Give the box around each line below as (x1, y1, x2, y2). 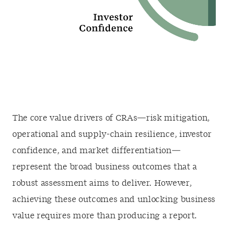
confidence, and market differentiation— (12, 147, 181, 155)
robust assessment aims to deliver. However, (12, 179, 192, 187)
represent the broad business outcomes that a (12, 163, 197, 171)
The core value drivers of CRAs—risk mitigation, (12, 114, 210, 122)
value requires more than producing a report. (12, 212, 197, 220)
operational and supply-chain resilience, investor (12, 130, 212, 138)
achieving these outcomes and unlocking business (12, 195, 215, 204)
